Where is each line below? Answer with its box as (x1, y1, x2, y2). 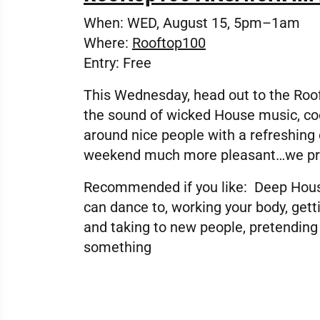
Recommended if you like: (84, 179, 247, 196)
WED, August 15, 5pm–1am (124, 14, 300, 31)
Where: (84, 34, 129, 51)
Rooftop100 (132, 34, 206, 51)
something (84, 239, 151, 256)
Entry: (84, 54, 123, 71)
